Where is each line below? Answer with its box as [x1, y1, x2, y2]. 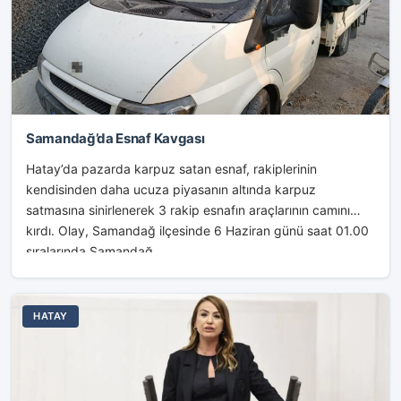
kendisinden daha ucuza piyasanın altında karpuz [26, 182, 316, 197]
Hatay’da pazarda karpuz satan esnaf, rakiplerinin [26, 161, 317, 176]
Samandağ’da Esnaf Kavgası [26, 130, 205, 147]
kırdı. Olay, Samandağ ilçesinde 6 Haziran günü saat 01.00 [26, 223, 369, 238]
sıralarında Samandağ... [26, 243, 164, 259]
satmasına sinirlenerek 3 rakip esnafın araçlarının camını [26, 202, 350, 218]
